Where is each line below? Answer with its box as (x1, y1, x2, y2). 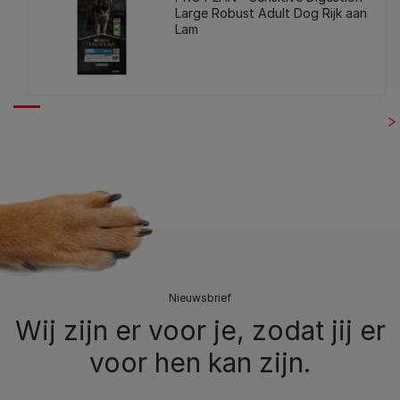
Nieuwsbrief (169, 290, 231, 304)
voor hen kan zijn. (89, 346, 311, 379)
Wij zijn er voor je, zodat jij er (14, 313, 386, 346)
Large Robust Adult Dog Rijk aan (174, 5, 367, 21)
